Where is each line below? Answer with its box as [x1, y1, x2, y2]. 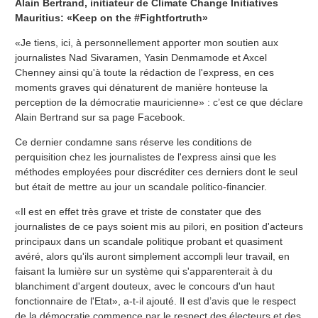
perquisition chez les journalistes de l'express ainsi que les [15, 150, 276, 163]
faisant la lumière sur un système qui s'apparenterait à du [15, 265, 273, 277]
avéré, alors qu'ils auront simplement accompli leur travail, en [15, 250, 290, 262]
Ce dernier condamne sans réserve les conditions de [15, 136, 252, 148]
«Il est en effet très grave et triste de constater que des [15, 205, 261, 217]
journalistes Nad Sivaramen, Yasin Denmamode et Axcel [15, 51, 267, 63]
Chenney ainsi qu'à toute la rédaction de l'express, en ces [15, 66, 274, 78]
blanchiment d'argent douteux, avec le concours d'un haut [15, 280, 275, 292]
